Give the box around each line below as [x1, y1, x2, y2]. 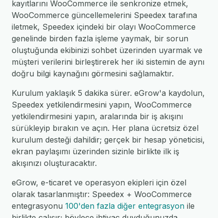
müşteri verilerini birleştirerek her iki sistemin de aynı [12, 57, 204, 67]
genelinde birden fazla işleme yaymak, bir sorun [12, 34, 188, 43]
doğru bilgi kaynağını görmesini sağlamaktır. [12, 69, 174, 78]
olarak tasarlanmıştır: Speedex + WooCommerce [12, 189, 192, 199]
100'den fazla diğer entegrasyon [65, 201, 184, 211]
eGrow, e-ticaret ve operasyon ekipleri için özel [12, 178, 186, 187]
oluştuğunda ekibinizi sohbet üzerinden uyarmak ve [12, 45, 202, 55]
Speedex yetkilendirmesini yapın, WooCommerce [12, 100, 192, 109]
